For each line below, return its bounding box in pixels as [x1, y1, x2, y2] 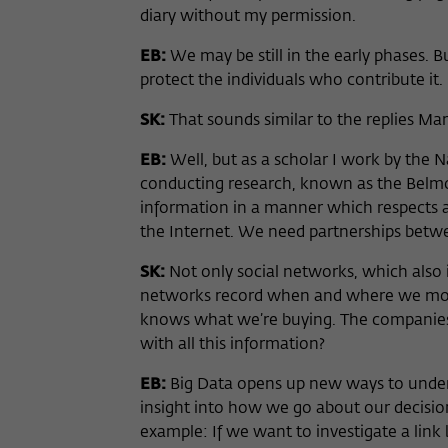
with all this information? [140, 337, 325, 353]
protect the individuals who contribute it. [140, 73, 443, 89]
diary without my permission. [140, 9, 356, 25]
